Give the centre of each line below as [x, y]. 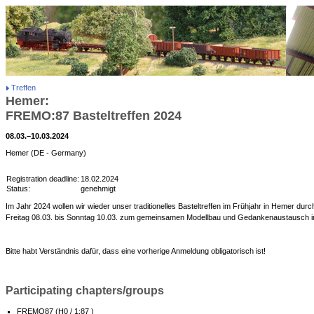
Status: [18, 189]
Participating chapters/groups [85, 291]
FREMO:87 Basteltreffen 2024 [94, 116]
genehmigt [98, 189]
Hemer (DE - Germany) [46, 153]
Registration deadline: [43, 179]
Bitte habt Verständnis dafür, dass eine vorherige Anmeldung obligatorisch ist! [136, 251]
